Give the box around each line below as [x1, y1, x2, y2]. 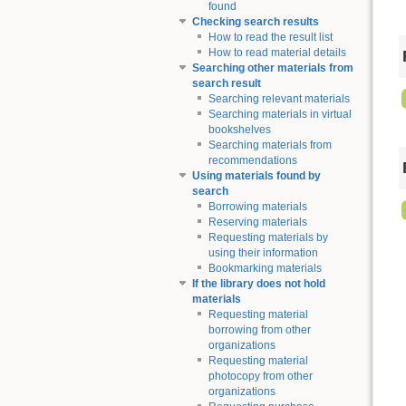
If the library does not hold [191, 277, 325, 291]
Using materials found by [191, 169, 321, 183]
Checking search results [191, 15, 319, 29]
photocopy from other [208, 370, 313, 383]
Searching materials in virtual [208, 108, 352, 121]
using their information [208, 246, 318, 260]
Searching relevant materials [208, 92, 350, 106]
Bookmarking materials [208, 262, 322, 275]
